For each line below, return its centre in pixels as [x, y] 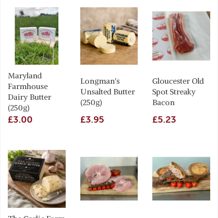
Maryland [25, 76]
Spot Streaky [174, 92]
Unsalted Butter [107, 92]
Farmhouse [28, 86]
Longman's [100, 81]
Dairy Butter [29, 97]
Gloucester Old [178, 81]
